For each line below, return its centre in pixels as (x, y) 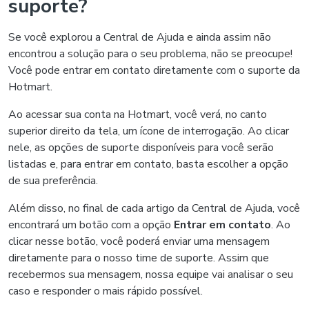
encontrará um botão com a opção (91, 225)
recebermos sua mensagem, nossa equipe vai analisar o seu (151, 275)
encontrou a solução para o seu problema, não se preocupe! (150, 54)
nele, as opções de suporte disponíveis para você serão (141, 148)
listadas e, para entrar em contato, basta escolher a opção (148, 164)
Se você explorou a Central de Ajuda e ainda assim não (140, 37)
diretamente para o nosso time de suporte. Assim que (139, 258)
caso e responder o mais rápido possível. (106, 291)
